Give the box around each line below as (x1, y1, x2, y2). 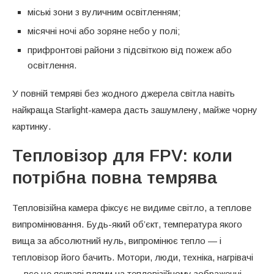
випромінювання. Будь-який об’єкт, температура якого (12, 218, 242, 229)
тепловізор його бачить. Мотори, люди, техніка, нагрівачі (12, 251, 253, 262)
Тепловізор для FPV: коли (12, 146, 232, 165)
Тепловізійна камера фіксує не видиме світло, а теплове (12, 202, 251, 213)
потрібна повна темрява (12, 168, 217, 187)
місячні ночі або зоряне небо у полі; (28, 25, 180, 36)
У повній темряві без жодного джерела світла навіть (12, 87, 235, 98)
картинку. (12, 120, 51, 131)
